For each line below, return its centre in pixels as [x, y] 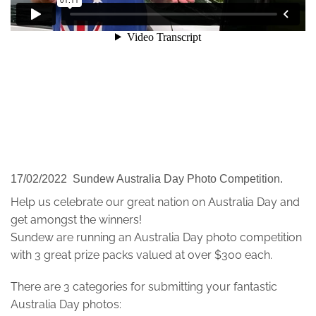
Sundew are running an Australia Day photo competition [156, 237]
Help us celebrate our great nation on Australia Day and [155, 202]
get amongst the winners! [76, 219]
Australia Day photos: [66, 305]
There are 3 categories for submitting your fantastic [144, 287]
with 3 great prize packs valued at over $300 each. [141, 255]
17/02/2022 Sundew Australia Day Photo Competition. [147, 178]
